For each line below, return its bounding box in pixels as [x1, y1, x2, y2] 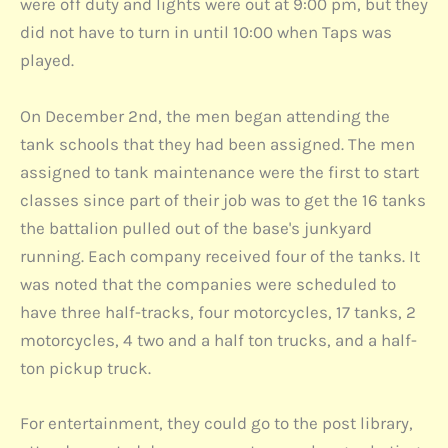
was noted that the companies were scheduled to [20, 273, 396, 294]
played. [20, 50, 78, 71]
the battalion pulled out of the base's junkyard [20, 217, 372, 238]
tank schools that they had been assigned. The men [20, 133, 415, 154]
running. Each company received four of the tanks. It [20, 245, 420, 266]
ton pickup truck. [20, 357, 151, 378]
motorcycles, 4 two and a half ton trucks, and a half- [20, 329, 417, 350]
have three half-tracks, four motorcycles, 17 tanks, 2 [20, 301, 416, 322]
